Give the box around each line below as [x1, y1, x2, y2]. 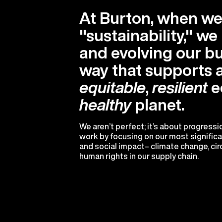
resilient [152, 79, 208, 96]
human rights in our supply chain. [79, 152, 199, 161]
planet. [131, 97, 184, 113]
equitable [79, 79, 146, 96]
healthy [79, 97, 131, 113]
